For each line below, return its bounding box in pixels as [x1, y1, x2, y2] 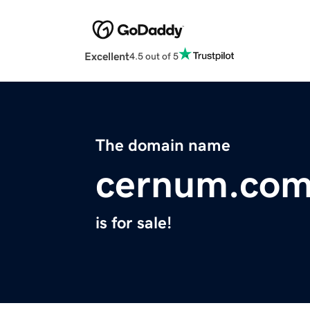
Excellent [84, 51, 129, 62]
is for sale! [95, 215, 172, 232]
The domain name [95, 137, 230, 154]
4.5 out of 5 [129, 51, 179, 61]
